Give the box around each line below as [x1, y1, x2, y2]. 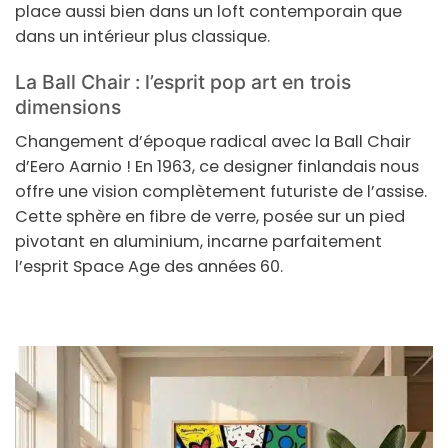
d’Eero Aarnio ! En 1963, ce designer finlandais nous [15, 155, 419, 179]
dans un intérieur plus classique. [15, 24, 270, 48]
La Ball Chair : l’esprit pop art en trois [15, 69, 351, 94]
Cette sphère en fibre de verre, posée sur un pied [15, 205, 405, 229]
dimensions [15, 94, 121, 119]
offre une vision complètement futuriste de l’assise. [15, 180, 427, 204]
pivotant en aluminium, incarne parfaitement [15, 230, 382, 254]
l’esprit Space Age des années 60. [15, 255, 283, 279]
